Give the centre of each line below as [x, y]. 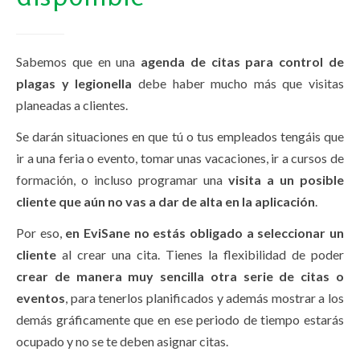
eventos [41, 297]
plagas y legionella [74, 83]
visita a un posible [286, 179]
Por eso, [41, 232]
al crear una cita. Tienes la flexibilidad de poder [200, 254]
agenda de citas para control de [243, 61]
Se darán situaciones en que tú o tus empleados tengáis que [180, 136]
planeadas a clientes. [72, 104]
